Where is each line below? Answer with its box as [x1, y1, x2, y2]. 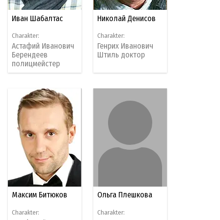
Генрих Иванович [97, 41, 154, 51]
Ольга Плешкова [97, 190, 153, 200]
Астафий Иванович [12, 41, 75, 51]
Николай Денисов [97, 13, 156, 23]
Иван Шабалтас [12, 13, 63, 23]
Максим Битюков [12, 190, 68, 200]
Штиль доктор [97, 50, 145, 60]
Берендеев [12, 50, 48, 60]
